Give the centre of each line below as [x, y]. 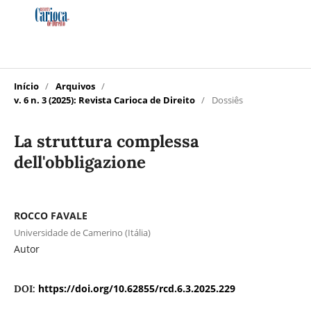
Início [26, 86]
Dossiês [227, 100]
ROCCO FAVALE [50, 215]
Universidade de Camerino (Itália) [82, 232]
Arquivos [75, 86]
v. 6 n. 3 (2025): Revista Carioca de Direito [104, 100]
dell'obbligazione [79, 162]
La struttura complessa [106, 141]
